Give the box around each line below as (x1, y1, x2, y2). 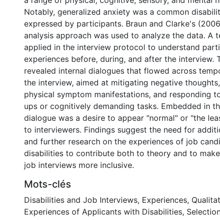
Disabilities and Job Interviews (24, 195, 137, 205)
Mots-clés (24, 178, 71, 190)
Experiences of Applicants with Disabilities (24, 207, 182, 217)
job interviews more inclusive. (24, 160, 134, 170)
